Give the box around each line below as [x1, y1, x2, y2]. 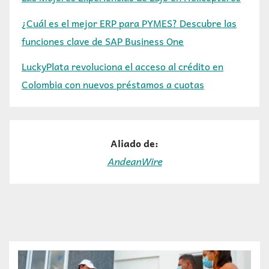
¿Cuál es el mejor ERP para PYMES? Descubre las [22, 14, 237, 31]
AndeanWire [107, 153, 162, 169]
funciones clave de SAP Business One [22, 32, 184, 49]
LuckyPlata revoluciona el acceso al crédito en [22, 58, 223, 74]
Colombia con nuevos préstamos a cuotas [22, 76, 204, 92]
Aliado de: [110, 134, 159, 151]
